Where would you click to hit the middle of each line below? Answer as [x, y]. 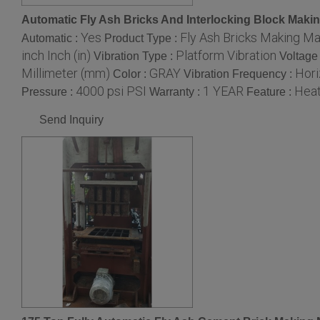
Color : [131, 74]
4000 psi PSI [111, 91]
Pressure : [49, 92]
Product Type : [142, 39]
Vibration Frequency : [239, 74]
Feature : [270, 92]
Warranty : [176, 92]
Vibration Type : [135, 56]
